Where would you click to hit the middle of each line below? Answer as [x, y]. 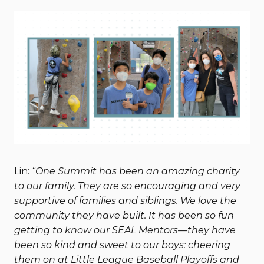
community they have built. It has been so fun [124, 215]
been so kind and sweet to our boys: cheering [122, 245]
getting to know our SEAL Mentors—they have [125, 230]
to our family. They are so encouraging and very [127, 186]
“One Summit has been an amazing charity [136, 171]
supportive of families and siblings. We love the [125, 201]
